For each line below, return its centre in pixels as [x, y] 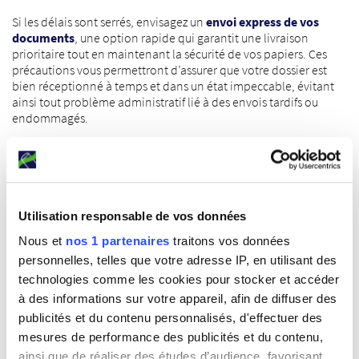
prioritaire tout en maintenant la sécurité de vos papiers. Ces [169, 54]
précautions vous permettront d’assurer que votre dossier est [169, 70]
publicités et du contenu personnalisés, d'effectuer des [171, 318]
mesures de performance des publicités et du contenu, [171, 337]
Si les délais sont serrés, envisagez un [109, 22]
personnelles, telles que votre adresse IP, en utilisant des [178, 260]
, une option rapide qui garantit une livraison [192, 38]
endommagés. [50, 118]
